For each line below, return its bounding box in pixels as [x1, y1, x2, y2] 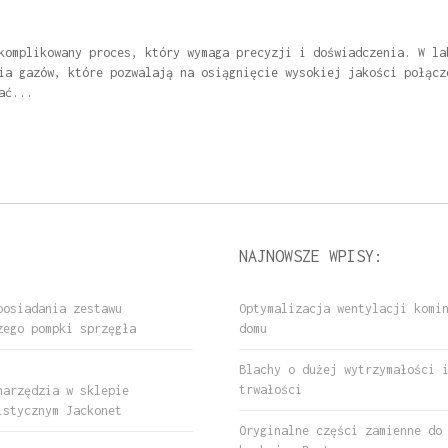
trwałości [239, 381, 302, 397]
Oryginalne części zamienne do [239, 422, 442, 438]
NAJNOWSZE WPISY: [239, 246, 383, 265]
